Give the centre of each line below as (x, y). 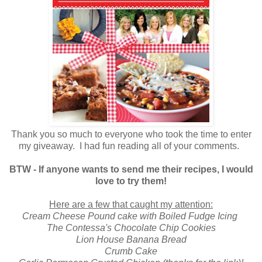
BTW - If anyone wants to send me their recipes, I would (131, 170)
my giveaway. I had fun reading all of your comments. (131, 146)
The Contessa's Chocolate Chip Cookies (131, 228)
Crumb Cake (131, 251)
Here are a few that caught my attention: (131, 205)
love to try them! (131, 181)
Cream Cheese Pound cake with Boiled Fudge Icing (131, 216)
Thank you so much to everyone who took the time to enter (131, 135)
